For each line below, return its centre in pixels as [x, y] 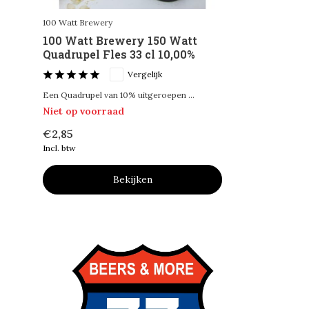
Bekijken [132, 180]
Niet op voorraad [83, 111]
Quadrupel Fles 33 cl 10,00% [119, 54]
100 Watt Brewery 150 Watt [120, 41]
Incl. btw [59, 148]
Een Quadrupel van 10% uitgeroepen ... [119, 95]
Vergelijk [145, 74]
